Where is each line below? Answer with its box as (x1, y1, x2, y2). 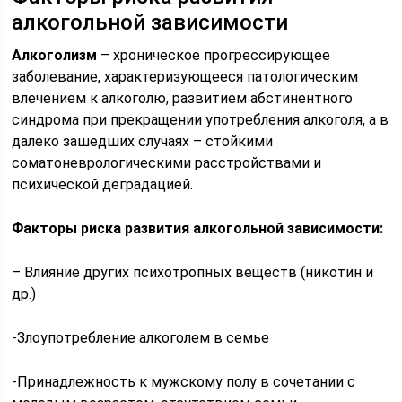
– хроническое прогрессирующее (97, 47, 331, 64)
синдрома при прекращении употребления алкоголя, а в (12, 111, 389, 128)
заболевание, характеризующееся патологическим (12, 68, 359, 85)
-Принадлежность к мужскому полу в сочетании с (12, 373, 356, 390)
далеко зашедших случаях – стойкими (12, 133, 274, 150)
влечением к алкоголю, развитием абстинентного (12, 90, 354, 107)
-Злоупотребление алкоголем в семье (12, 329, 270, 346)
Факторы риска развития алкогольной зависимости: (12, 220, 384, 237)
